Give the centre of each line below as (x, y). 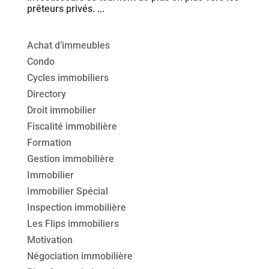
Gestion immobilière (70, 159)
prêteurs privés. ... (65, 9)
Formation (49, 143)
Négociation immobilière (80, 256)
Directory (46, 94)
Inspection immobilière (76, 208)
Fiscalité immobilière (72, 127)
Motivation (50, 240)
